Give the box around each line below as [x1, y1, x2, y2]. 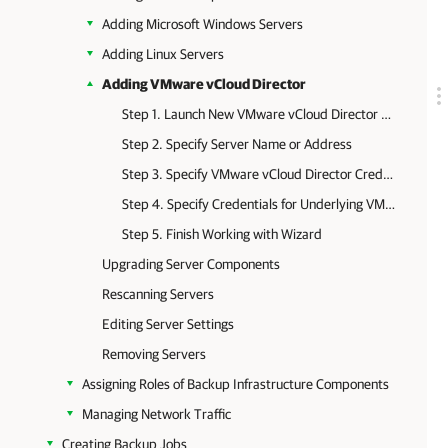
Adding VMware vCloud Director [102, 76, 306, 92]
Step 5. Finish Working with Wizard [122, 226, 322, 242]
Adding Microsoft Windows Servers [102, 16, 303, 32]
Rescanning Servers [102, 286, 214, 302]
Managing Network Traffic [82, 406, 231, 422]
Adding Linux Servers [102, 46, 224, 62]
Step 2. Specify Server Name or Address [122, 136, 352, 152]
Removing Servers [102, 346, 206, 362]
